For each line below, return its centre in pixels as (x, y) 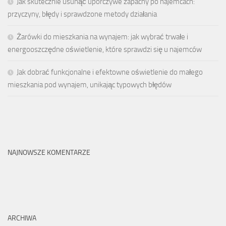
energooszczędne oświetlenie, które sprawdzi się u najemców (105, 50)
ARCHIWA (22, 218)
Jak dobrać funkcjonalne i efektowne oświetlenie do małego (110, 72)
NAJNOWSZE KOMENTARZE (49, 153)
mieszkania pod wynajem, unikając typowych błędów (90, 85)
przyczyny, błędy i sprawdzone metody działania (82, 14)
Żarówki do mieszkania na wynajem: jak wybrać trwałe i (102, 37)
